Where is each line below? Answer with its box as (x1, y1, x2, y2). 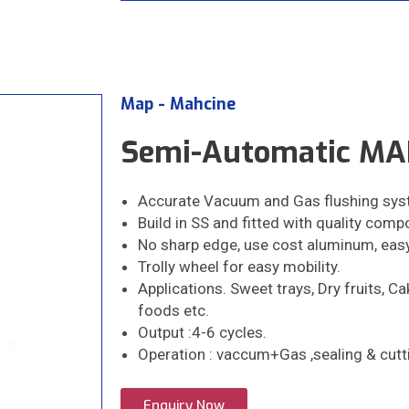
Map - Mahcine (121, 92, 236, 115)
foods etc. (138, 300, 209, 320)
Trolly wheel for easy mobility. (138, 257, 341, 276)
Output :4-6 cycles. (138, 322, 267, 341)
